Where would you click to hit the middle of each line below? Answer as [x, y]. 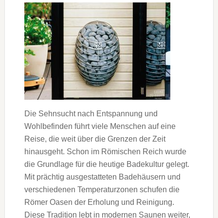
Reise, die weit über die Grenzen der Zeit [95, 139]
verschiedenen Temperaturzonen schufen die [102, 189]
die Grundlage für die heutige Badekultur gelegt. [107, 164]
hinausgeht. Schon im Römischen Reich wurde [105, 151]
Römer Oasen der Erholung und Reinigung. [99, 202]
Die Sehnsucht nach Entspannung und [91, 113]
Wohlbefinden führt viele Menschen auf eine [100, 126]
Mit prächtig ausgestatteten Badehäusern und [102, 177]
